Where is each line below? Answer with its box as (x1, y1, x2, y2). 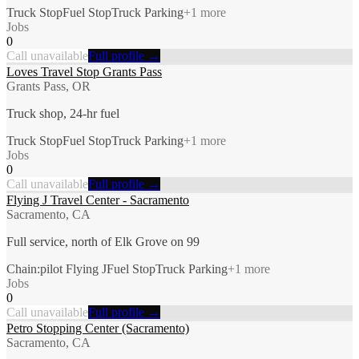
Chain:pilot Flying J (6, 261, 107, 276)
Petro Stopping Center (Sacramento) (6, 321, 189, 335)
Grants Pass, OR (6, 79, 91, 93)
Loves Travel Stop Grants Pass (6, 64, 162, 79)
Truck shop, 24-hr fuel (6, 106, 119, 120)
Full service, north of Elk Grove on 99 (6, 234, 200, 248)
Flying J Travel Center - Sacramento (6, 192, 189, 207)
